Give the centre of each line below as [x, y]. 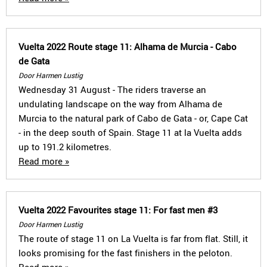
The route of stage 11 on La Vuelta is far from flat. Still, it [133, 238]
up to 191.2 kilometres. [65, 147]
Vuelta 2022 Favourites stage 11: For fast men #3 [118, 210]
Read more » [44, 161]
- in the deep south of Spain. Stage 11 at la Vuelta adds [130, 132]
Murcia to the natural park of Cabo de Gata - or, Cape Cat [133, 118]
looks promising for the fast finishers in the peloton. [125, 253]
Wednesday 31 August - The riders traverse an [112, 89]
